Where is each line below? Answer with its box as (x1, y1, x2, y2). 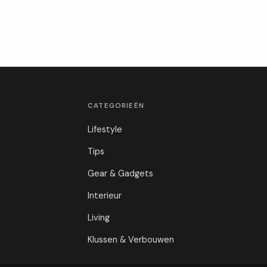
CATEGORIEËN (88, 101, 144, 111)
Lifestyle (88, 124, 123, 135)
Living (88, 212, 110, 223)
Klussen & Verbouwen (88, 234, 175, 246)
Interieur (88, 190, 122, 201)
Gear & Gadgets (88, 168, 154, 179)
